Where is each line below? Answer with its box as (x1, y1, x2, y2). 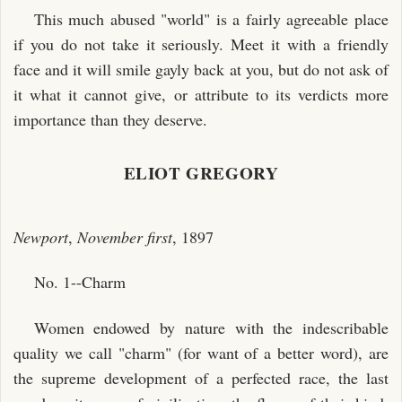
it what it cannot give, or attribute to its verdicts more (13, 83, 389, 105)
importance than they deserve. (13, 109, 207, 130)
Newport (13, 225, 68, 248)
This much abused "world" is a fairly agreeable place (33, 8, 389, 30)
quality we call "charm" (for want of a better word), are (13, 341, 389, 363)
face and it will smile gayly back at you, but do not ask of (13, 58, 389, 80)
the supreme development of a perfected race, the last (13, 366, 389, 389)
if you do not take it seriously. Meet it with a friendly (13, 33, 389, 55)
